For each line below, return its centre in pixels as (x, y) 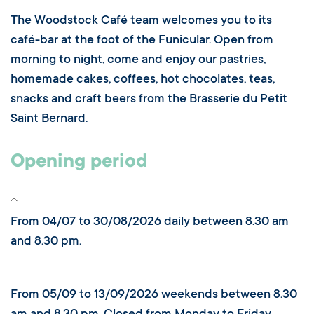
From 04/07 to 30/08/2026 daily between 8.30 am (150, 223)
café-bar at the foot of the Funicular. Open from (142, 41)
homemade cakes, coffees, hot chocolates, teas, (143, 80)
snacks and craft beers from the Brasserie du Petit (149, 100)
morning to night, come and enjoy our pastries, (138, 61)
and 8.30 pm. (46, 242)
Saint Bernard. (49, 120)
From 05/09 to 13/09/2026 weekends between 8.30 (154, 295)
